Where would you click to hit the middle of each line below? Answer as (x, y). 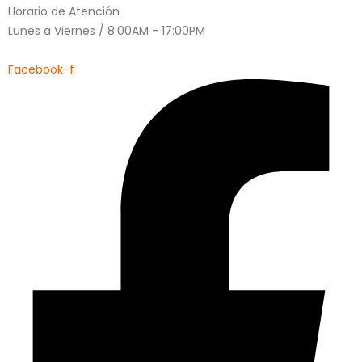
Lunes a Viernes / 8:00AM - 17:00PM (107, 31)
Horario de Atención (64, 12)
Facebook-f (41, 70)
